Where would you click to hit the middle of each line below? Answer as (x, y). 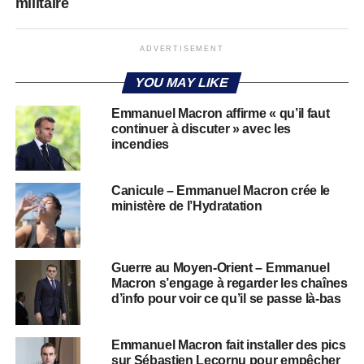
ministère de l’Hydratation (186, 206)
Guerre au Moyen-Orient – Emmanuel (220, 267)
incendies (140, 144)
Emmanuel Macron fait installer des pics (228, 344)
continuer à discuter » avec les (201, 128)
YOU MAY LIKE (182, 82)
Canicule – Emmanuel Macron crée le (220, 190)
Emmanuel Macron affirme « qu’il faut (220, 113)
